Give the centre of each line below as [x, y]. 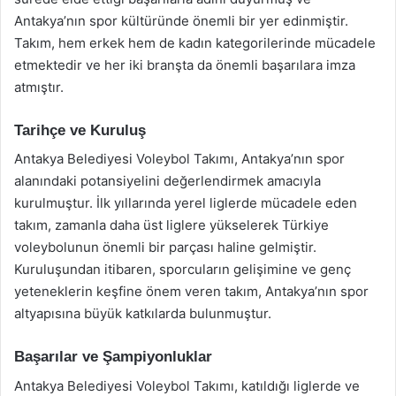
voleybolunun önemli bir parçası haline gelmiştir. [165, 247]
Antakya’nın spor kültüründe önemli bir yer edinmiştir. [181, 20]
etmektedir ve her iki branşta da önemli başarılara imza [185, 65]
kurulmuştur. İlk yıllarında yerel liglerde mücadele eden [186, 203]
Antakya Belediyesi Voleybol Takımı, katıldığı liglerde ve [187, 385]
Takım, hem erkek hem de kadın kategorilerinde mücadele [195, 42]
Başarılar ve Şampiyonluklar [113, 357]
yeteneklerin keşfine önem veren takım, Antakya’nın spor [191, 291]
